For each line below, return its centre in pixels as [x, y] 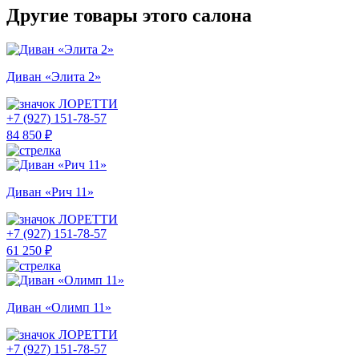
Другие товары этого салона [129, 15]
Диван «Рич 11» [50, 192]
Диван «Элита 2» [54, 76]
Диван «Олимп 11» [59, 307]
